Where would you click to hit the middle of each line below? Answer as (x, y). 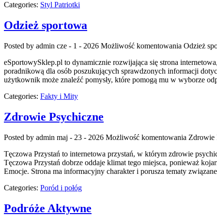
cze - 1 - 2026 (78, 46)
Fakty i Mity (59, 96)
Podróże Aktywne (48, 208)
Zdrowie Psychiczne (54, 117)
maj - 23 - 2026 (80, 137)
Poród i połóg (61, 187)
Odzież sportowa (46, 25)
